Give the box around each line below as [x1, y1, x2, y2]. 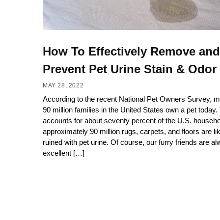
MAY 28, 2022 [43, 82, 84, 89]
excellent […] [43, 148, 84, 157]
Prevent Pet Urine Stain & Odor [43, 62, 217, 76]
